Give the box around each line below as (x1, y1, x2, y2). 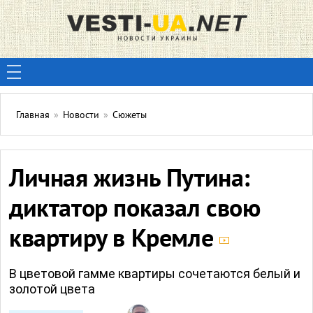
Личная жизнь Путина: (9, 164, 251, 196)
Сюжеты (112, 110, 147, 122)
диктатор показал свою (9, 194, 261, 226)
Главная (16, 110, 50, 122)
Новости (63, 110, 99, 122)
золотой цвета (9, 282, 95, 296)
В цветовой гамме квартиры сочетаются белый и (9, 266, 300, 281)
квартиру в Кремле (9, 224, 219, 256)
